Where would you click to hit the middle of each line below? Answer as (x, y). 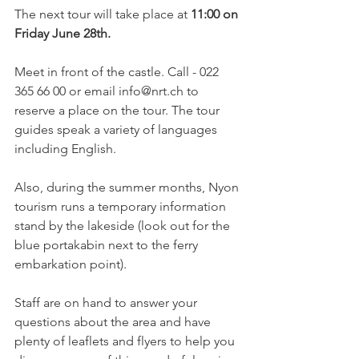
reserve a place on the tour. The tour (119, 110)
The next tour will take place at (103, 14)
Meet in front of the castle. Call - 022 (118, 72)
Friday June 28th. (63, 33)
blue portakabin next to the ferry (108, 245)
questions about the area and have (114, 322)
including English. (65, 149)
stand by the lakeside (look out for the (124, 226)
